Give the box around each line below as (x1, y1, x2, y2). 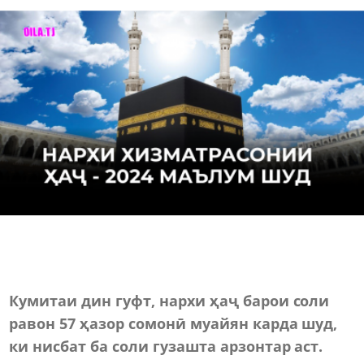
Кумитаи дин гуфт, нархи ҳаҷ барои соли (9, 290, 330, 310)
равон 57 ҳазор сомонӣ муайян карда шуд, (9, 313, 338, 333)
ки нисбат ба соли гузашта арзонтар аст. (9, 336, 323, 356)
